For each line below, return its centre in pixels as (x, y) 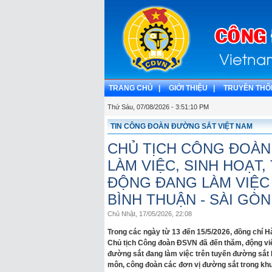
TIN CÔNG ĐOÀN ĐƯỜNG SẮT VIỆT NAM (182, 126)
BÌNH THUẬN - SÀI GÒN (189, 199)
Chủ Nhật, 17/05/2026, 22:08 (150, 214)
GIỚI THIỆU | (192, 88)
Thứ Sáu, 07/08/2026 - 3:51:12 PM (158, 107)
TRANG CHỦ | (134, 88)
